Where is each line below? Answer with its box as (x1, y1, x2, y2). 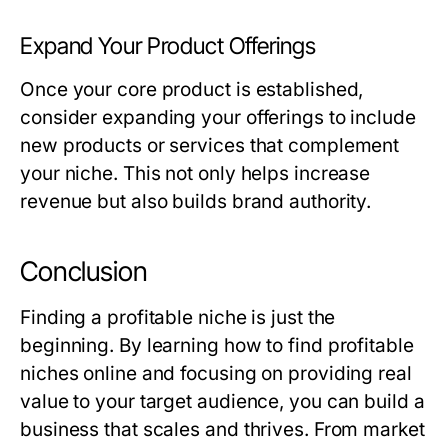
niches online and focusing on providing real (20, 362, 412, 386)
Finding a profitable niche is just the (20, 306, 336, 330)
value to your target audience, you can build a (20, 390, 425, 414)
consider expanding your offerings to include (20, 106, 416, 130)
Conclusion (20, 255, 148, 289)
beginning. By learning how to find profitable (20, 334, 414, 358)
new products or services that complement (20, 134, 400, 158)
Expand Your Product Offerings (20, 32, 316, 61)
